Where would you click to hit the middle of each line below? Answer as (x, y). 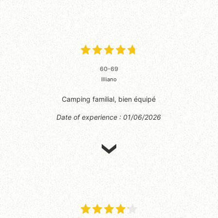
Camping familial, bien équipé (109, 99)
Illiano (109, 79)
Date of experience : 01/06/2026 (109, 117)
